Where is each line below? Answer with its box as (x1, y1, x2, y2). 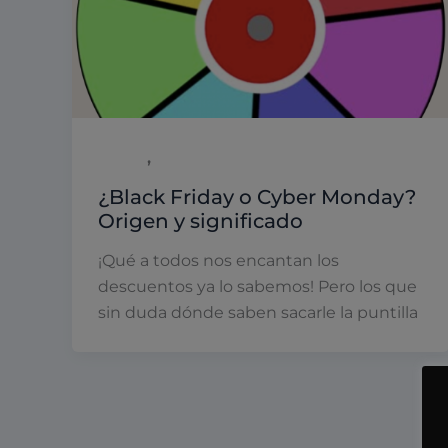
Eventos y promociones (155, 149, 326, 168)
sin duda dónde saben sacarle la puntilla (97, 303, 418, 323)
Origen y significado (97, 208, 303, 233)
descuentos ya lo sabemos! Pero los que (97, 277, 417, 297)
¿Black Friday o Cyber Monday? (97, 184, 416, 209)
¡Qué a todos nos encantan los (97, 251, 339, 271)
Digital (97, 149, 147, 168)
